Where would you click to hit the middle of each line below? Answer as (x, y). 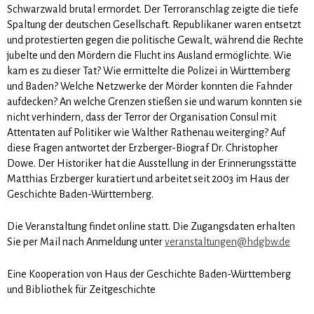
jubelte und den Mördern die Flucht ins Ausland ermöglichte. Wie (149, 55)
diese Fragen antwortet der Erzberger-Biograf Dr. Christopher (143, 148)
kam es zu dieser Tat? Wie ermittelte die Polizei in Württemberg (149, 70)
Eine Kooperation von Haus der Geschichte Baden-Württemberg (149, 274)
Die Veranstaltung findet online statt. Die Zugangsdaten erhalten (151, 226)
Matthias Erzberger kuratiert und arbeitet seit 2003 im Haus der (148, 178)
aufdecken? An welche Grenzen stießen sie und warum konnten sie (155, 101)
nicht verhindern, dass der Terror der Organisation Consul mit (142, 117)
